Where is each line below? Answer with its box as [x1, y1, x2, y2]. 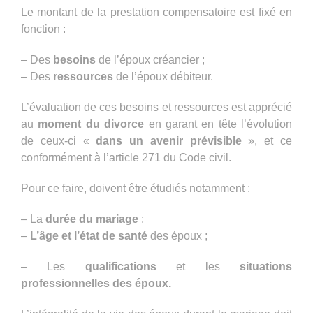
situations [240, 260, 293, 272]
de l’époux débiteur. [113, 70, 213, 82]
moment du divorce [38, 117, 145, 130]
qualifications [85, 260, 156, 272]
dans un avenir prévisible [96, 134, 242, 147]
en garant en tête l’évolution [144, 117, 292, 130]
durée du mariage [45, 212, 138, 225]
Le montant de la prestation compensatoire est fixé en [21, 6, 292, 18]
